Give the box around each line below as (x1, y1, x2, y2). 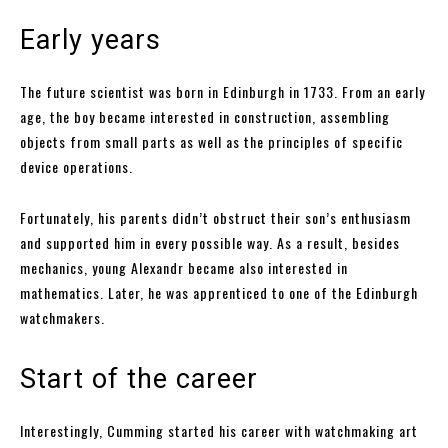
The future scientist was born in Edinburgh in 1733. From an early (20, 80, 425, 102)
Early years (20, 23, 161, 56)
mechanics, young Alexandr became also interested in (20, 256, 348, 278)
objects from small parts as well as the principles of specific (20, 130, 403, 152)
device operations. (20, 155, 133, 177)
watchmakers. (20, 306, 105, 328)
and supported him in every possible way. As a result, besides (20, 231, 400, 253)
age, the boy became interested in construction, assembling (20, 105, 390, 127)
